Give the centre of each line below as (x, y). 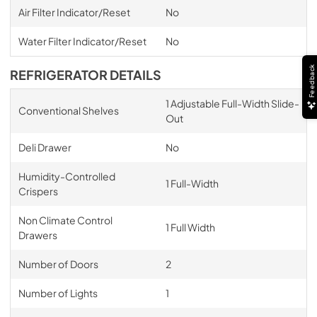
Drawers (38, 235)
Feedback (311, 81)
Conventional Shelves (68, 110)
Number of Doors (58, 264)
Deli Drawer (45, 147)
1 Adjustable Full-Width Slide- (232, 103)
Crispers (38, 191)
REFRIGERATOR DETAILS (86, 75)
